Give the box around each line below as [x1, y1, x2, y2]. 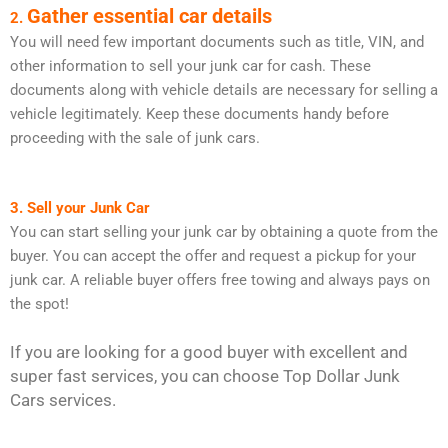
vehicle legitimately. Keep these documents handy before [10, 105, 389, 124]
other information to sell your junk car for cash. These [10, 57, 371, 76]
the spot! [10, 294, 69, 313]
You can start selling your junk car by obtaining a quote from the [10, 222, 438, 241]
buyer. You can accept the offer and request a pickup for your [10, 246, 416, 265]
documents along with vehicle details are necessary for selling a [10, 81, 438, 100]
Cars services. [10, 390, 116, 411]
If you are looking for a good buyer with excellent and [10, 342, 408, 363]
